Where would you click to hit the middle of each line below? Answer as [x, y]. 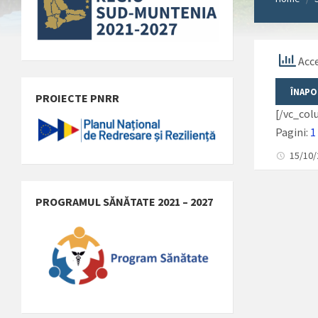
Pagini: [293, 132]
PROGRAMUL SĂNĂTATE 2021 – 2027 [124, 201]
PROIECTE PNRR [77, 98]
